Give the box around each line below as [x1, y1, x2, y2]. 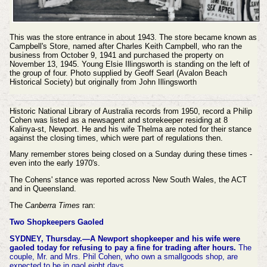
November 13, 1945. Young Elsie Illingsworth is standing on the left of [9, 59, 250, 69]
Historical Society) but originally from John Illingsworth [9, 77, 197, 86]
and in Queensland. [9, 184, 76, 194]
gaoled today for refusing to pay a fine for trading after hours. [9, 243, 236, 252]
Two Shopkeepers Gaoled [9, 217, 104, 226]
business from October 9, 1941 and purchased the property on [9, 50, 223, 60]
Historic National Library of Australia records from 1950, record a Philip [9, 106, 252, 116]
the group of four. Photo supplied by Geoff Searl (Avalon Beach [9, 68, 227, 77]
